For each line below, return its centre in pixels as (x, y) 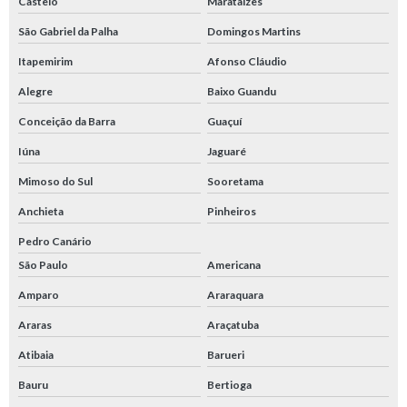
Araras (35, 325)
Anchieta (41, 212)
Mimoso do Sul (55, 182)
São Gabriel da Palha (68, 32)
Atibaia (36, 355)
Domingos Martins (253, 32)
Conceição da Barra (67, 122)
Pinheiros (231, 212)
